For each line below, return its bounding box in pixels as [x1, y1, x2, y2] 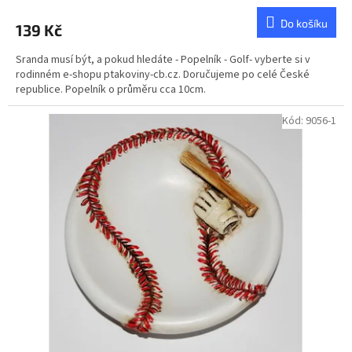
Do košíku [280, 16, 328, 30]
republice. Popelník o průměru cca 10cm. [16, 81, 206, 97]
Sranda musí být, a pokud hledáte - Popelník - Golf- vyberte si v [16, 51, 310, 68]
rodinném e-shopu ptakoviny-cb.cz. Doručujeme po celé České [16, 66, 310, 82]
